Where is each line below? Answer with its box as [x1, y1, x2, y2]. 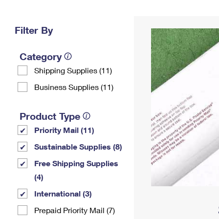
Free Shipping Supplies [34, 158, 118, 168]
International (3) [34, 189, 92, 198]
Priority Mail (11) [34, 125, 94, 134]
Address [146, 17, 174, 25]
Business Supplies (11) [34, 82, 113, 91]
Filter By [15, 24, 53, 36]
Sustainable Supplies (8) [34, 142, 122, 151]
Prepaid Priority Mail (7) [34, 205, 115, 215]
